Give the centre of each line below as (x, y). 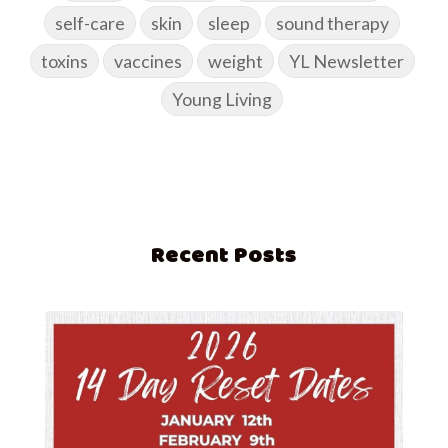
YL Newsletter (346, 61)
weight (235, 61)
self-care (90, 23)
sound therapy (332, 23)
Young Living (222, 99)
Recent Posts (224, 255)
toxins (64, 61)
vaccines (147, 61)
